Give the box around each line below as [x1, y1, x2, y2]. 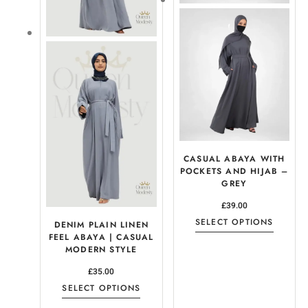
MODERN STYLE [65, 243, 137, 256]
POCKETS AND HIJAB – [179, 164, 289, 177]
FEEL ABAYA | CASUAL [48, 231, 154, 244]
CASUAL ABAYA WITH [184, 152, 285, 165]
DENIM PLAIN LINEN [54, 219, 148, 232]
